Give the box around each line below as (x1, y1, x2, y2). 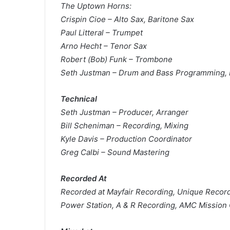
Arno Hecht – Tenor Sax (61, 41, 147, 51)
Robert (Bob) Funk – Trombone (61, 54, 172, 64)
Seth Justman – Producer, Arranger (61, 107, 188, 117)
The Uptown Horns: (61, 1, 131, 11)
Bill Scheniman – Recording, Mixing (61, 121, 188, 130)
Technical (61, 94, 97, 104)
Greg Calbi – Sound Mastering (61, 147, 169, 157)
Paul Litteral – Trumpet (61, 28, 143, 37)
